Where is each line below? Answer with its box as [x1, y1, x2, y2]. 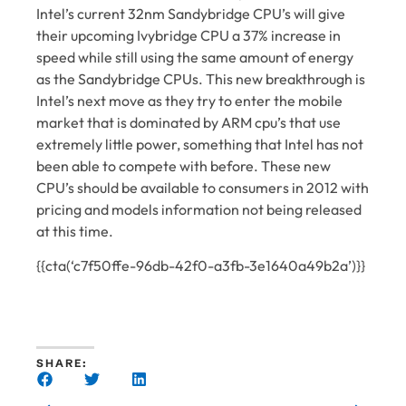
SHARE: [36, 355, 88, 370]
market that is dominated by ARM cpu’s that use [36, 113, 341, 131]
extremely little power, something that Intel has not [36, 135, 363, 153]
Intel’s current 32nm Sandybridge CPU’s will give [36, 5, 345, 23]
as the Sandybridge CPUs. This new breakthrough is [36, 70, 365, 88]
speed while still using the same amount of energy [36, 48, 353, 66]
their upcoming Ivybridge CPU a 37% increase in [36, 26, 341, 44]
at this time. [36, 222, 113, 240]
